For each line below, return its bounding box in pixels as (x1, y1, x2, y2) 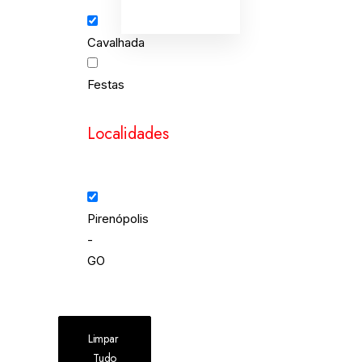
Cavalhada (87, 35, 145, 50)
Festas (87, 77, 124, 92)
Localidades (87, 122, 169, 145)
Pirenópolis (87, 211, 149, 226)
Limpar (88, 330, 119, 347)
